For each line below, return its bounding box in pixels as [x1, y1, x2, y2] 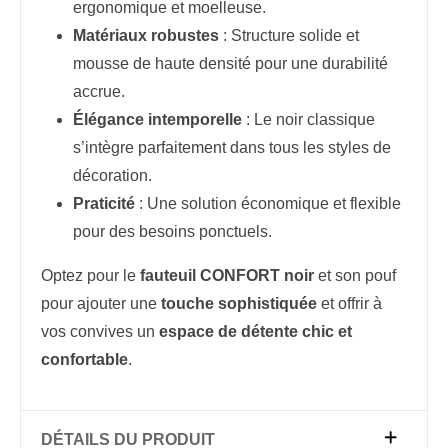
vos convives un [41, 323, 159, 340]
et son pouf [314, 267, 396, 284]
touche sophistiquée [161, 295, 317, 312]
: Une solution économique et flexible [135, 195, 401, 212]
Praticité [73, 195, 135, 212]
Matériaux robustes [73, 27, 219, 44]
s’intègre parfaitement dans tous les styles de [73, 139, 391, 156]
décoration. [73, 167, 152, 184]
